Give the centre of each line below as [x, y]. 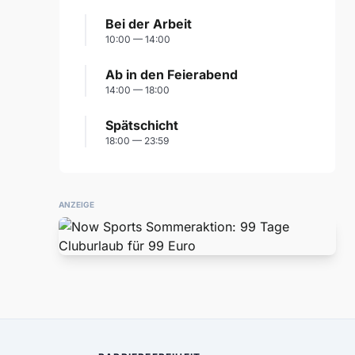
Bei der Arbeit [149, 24]
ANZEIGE [76, 204]
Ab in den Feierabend [172, 74]
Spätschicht [142, 125]
